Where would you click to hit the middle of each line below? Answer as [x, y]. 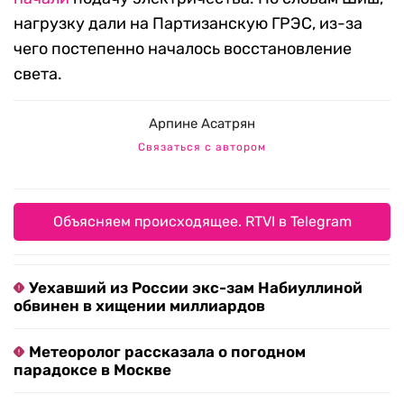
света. [38, 74]
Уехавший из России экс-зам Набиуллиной [196, 288]
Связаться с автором [202, 147]
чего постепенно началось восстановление [183, 49]
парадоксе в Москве [92, 370]
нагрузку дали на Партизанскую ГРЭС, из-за [188, 24]
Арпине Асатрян [202, 124]
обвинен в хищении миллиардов [139, 306]
